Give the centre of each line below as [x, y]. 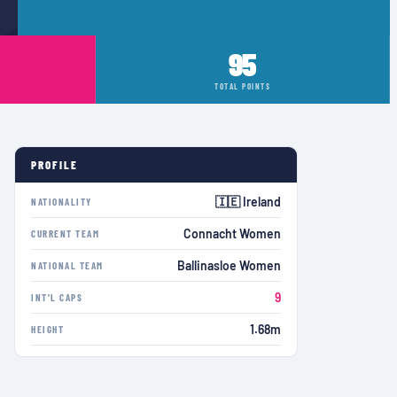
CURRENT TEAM [65, 234]
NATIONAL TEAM [67, 265]
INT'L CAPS [57, 297]
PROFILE [54, 165]
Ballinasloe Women [229, 265]
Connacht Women [232, 234]
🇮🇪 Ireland [248, 202]
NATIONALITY [62, 202]
